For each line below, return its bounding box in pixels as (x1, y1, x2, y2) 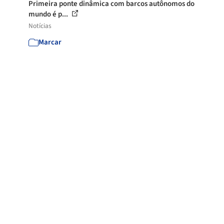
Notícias (28, 21, 52, 30)
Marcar (38, 37, 62, 47)
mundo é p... (28, 9, 70, 19)
